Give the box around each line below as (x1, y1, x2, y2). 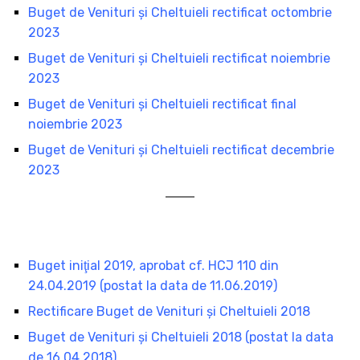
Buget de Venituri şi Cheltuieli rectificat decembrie (28, 141, 334, 157)
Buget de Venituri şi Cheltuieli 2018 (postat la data (28, 329, 333, 345)
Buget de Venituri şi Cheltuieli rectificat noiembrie (28, 50, 330, 66)
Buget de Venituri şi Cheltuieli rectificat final (28, 96, 297, 112)
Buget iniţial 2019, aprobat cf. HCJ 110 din (28, 257, 279, 273)
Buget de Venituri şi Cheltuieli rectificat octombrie (28, 4, 332, 20)
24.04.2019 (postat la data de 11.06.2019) (28, 277, 277, 293)
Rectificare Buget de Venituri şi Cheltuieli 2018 (28, 303, 310, 319)
